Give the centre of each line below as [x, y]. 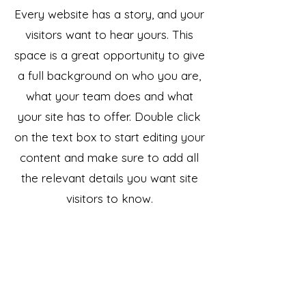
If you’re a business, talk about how [109, 239]
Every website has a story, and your [109, 14]
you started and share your [109, 260]
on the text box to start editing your [109, 137]
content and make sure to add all [109, 157]
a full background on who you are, [109, 75]
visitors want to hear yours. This [109, 34]
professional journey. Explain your [109, 280]
